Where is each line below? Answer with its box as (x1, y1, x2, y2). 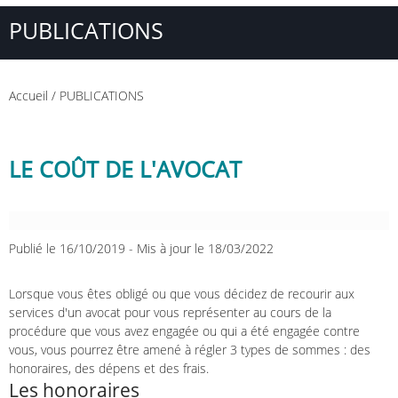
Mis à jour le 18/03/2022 (137, 240, 274, 258)
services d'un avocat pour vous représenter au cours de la (9, 304, 331, 322)
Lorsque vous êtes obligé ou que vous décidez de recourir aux (9, 285, 354, 303)
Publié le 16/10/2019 (9, 240, 129, 258)
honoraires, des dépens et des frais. (9, 360, 209, 378)
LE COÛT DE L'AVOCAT (9, 154, 242, 185)
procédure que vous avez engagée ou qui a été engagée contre (9, 322, 360, 340)
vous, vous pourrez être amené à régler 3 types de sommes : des (9, 341, 370, 359)
